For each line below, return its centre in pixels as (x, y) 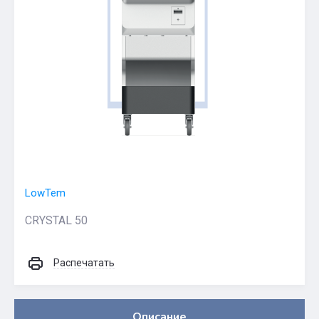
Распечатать (84, 263)
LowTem (45, 193)
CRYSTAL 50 (56, 220)
